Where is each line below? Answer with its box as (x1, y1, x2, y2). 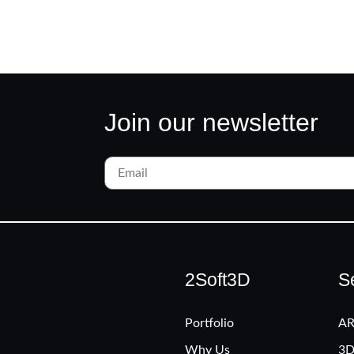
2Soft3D (185, 269, 250, 290)
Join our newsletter (104, 108, 318, 137)
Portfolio (185, 317, 234, 330)
